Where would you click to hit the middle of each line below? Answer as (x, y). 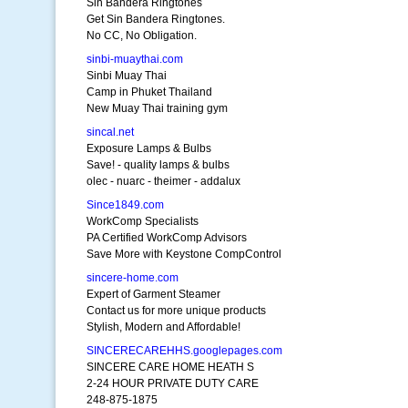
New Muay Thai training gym (157, 108)
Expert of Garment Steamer (153, 294)
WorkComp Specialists (143, 221)
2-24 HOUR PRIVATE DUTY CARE (173, 383)
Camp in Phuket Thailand (149, 92)
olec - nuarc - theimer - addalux (163, 181)
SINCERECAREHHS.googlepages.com (184, 351)
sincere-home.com (133, 278)
